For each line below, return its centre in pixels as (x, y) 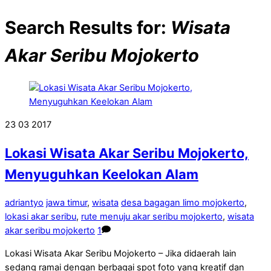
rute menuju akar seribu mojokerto (152, 217)
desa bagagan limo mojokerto (183, 203)
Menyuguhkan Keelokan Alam (102, 175)
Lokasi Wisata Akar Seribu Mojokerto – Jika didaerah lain (121, 253)
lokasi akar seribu (41, 217)
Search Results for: (88, 27)
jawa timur (67, 203)
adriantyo (24, 203)
